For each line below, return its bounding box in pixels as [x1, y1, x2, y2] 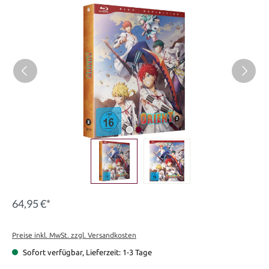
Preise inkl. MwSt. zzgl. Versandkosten [12, 231, 136, 239]
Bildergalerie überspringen [11, 4, 106, 13]
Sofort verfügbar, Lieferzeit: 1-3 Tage [21, 247, 152, 256]
